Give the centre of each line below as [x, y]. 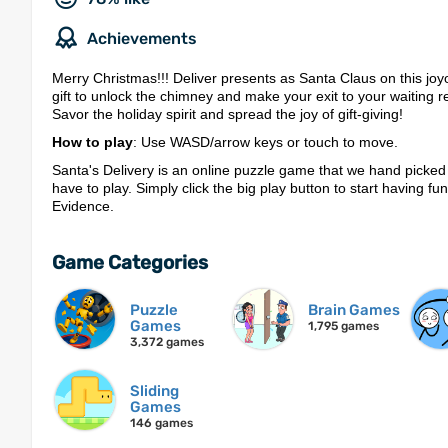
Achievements [142, 39]
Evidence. [83, 206]
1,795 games [343, 326]
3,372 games [167, 342]
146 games [161, 423]
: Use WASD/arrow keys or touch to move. [265, 142]
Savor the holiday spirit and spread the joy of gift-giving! [227, 114]
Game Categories [130, 263]
